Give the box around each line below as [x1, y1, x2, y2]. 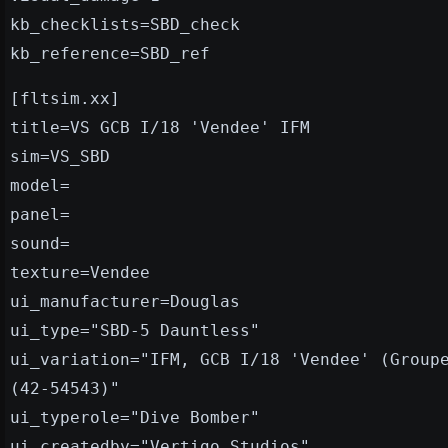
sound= [10, 233, 70, 253]
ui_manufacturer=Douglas [10, 291, 240, 311]
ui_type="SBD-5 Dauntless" [10, 320, 260, 340]
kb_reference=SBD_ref [10, 43, 210, 63]
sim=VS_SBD [10, 146, 110, 166]
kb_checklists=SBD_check [10, 14, 240, 34]
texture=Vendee [10, 262, 150, 282]
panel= [10, 204, 70, 224]
